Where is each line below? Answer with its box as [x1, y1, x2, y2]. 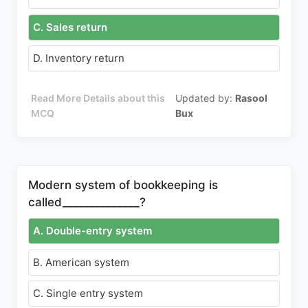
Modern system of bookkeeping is [28, 178, 218, 192]
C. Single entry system [33, 287, 143, 300]
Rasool [235, 92, 268, 104]
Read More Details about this [31, 92, 166, 104]
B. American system [33, 255, 129, 269]
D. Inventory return [33, 52, 124, 65]
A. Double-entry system [33, 224, 152, 237]
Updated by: [175, 92, 236, 104]
